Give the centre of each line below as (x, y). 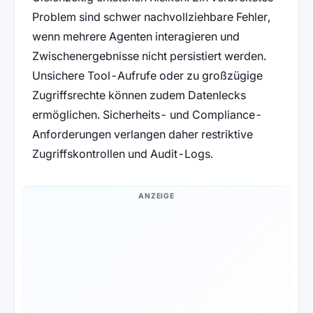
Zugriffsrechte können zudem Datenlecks (139, 95)
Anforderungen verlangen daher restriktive (142, 134)
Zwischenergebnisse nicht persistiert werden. (149, 56)
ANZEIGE (156, 195)
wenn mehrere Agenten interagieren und (136, 37)
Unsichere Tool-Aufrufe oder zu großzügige (147, 76)
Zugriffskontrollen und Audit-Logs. (122, 154)
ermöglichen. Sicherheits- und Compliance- (147, 115)
